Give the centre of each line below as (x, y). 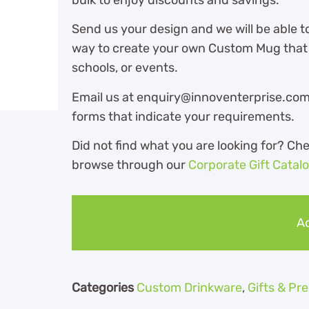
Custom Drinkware (189, 288)
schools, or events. (125, 68)
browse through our (130, 165)
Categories (103, 288)
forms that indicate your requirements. (183, 116)
